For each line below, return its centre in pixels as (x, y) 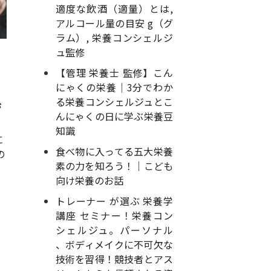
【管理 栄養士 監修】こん (114, 73)
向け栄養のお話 (89, 180)
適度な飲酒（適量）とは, (114, 8)
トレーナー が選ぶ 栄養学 (114, 201)
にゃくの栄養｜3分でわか (114, 87)
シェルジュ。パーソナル (114, 230)
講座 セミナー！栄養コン (114, 215)
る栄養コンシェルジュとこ (114, 102)
